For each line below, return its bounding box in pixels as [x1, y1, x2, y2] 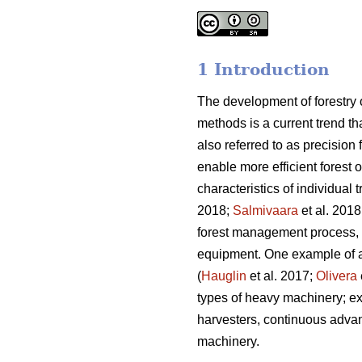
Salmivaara [233, 204, 298, 218]
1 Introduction [197, 60, 330, 80]
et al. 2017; [246, 269, 316, 284]
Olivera [316, 269, 357, 284]
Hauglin [201, 269, 246, 284]
